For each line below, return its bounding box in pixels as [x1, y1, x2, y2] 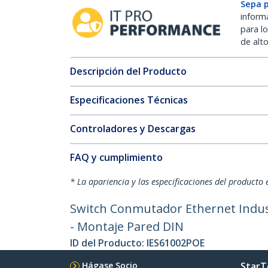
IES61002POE [147, 236, 205, 249]
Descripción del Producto [70, 65, 187, 78]
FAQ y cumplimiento [70, 151, 163, 164]
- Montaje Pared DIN [70, 218, 184, 234]
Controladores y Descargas [70, 122, 196, 135]
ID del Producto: [70, 236, 147, 249]
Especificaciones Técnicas [70, 93, 188, 106]
